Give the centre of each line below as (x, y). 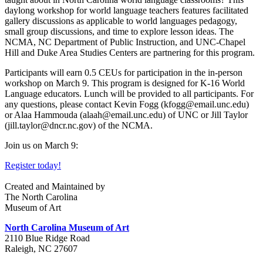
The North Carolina (41, 197)
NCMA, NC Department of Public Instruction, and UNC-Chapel (125, 42)
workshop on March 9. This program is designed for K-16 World (125, 83)
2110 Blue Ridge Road (47, 238)
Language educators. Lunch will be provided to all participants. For (129, 93)
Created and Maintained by (55, 186)
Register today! (33, 165)
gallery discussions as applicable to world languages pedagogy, (121, 21)
